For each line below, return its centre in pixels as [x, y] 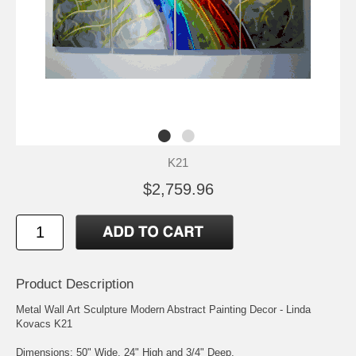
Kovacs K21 [44, 323]
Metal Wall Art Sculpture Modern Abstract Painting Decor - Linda [163, 309]
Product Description [75, 284]
